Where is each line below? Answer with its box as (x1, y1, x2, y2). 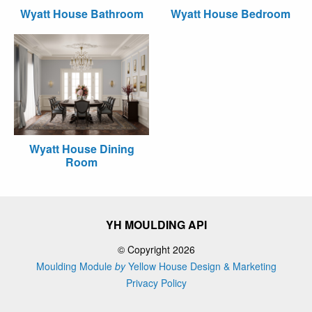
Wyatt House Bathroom (19, 5, 143, 22)
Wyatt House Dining (29, 141, 134, 157)
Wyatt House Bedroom (171, 5, 290, 22)
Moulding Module (36, 259, 115, 273)
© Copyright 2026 (117, 242, 195, 256)
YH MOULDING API (105, 217, 207, 233)
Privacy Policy (125, 276, 187, 290)
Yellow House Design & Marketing (125, 259, 276, 273)
